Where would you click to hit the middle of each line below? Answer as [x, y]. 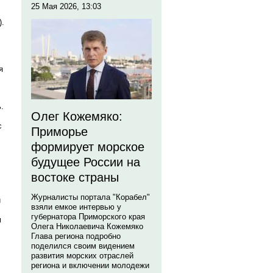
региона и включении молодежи [90, 265]
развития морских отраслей [82, 256]
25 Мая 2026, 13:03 [66, 6]
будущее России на [86, 162]
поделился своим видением [83, 246]
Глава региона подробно [76, 236]
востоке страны [75, 177]
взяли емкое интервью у [76, 207]
